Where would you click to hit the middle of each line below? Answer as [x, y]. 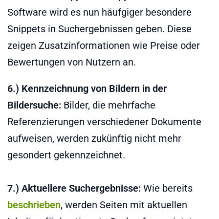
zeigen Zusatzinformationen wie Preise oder [104, 45]
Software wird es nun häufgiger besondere [99, 12]
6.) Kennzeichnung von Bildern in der [87, 88]
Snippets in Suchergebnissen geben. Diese [99, 29]
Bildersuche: [34, 105]
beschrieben [34, 205]
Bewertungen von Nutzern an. [72, 62]
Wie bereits [167, 188]
